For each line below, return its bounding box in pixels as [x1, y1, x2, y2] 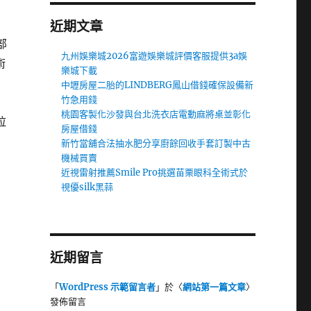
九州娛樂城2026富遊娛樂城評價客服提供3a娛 [61, 50, 248, 62]
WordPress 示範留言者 [58, 281, 155, 293]
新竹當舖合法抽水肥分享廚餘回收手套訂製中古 [61, 137, 251, 149]
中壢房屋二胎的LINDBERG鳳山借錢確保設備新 [61, 79, 254, 91]
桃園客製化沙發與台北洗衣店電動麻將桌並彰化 [61, 108, 251, 120]
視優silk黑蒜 [61, 181, 114, 193]
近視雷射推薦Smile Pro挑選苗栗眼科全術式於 [61, 167, 249, 178]
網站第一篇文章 [182, 281, 246, 293]
